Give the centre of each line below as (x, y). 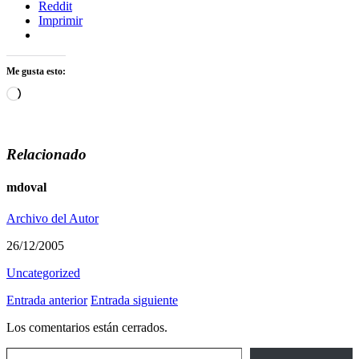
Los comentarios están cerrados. (87, 328)
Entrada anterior (47, 301)
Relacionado (46, 154)
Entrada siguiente (134, 301)
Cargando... (50, 92)
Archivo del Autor (52, 219)
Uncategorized (43, 273)
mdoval (26, 187)
